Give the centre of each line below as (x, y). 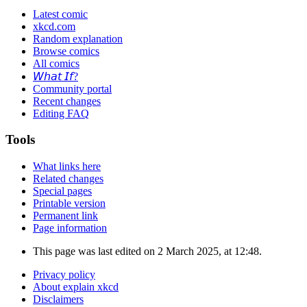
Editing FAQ (61, 113)
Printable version (69, 204)
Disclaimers (58, 299)
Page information (70, 228)
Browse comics (66, 51)
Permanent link (65, 216)
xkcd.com (54, 26)
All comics (56, 63)
